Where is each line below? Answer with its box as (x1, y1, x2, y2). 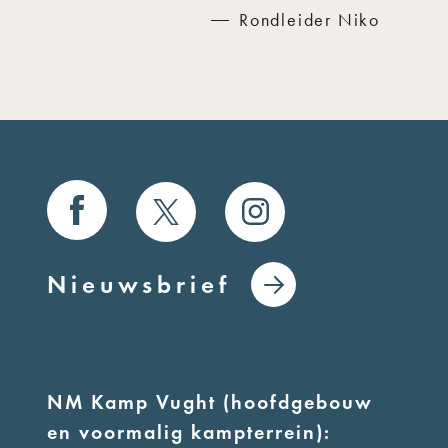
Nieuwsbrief (47, 268, 232, 300)
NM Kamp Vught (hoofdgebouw (47, 389, 374, 414)
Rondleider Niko (239, 9, 380, 31)
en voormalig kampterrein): (47, 419, 332, 444)
